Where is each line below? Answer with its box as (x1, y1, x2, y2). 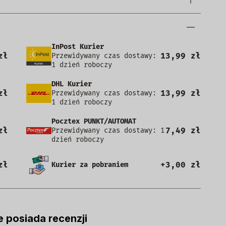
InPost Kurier (51, 42, 104, 51)
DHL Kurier (51, 80, 92, 88)
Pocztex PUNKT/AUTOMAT (51, 117, 137, 126)
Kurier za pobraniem (51, 160, 129, 169)
